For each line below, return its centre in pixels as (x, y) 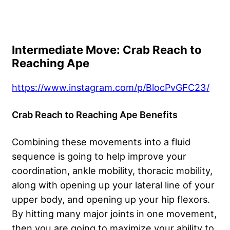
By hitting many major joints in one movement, (114, 213)
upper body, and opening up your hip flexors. (111, 199)
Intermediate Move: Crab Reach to (107, 50)
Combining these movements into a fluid (101, 141)
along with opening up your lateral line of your (113, 185)
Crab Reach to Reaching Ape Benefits (95, 114)
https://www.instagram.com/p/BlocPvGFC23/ (111, 87)
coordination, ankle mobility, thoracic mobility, (112, 170)
